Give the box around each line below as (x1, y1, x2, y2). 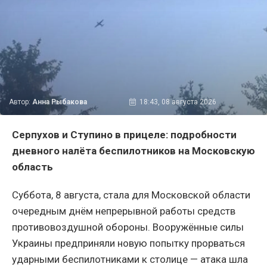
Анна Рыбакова (32, 97, 87, 106)
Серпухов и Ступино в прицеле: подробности (12, 128, 237, 141)
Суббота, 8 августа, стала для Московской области (12, 188, 250, 201)
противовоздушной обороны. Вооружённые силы (12, 221, 244, 233)
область (12, 160, 53, 173)
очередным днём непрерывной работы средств (12, 204, 235, 217)
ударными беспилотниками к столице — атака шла (12, 253, 248, 265)
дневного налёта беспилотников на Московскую (12, 144, 255, 157)
